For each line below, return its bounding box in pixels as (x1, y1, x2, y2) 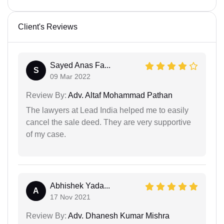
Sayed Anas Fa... (50, 61, 110, 69)
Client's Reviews (18, 22, 77, 31)
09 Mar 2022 (50, 72, 90, 80)
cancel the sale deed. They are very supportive (26, 118, 191, 126)
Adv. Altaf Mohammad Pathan (66, 91, 172, 99)
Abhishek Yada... (50, 181, 110, 190)
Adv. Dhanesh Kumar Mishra (66, 211, 169, 220)
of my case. (26, 130, 66, 138)
